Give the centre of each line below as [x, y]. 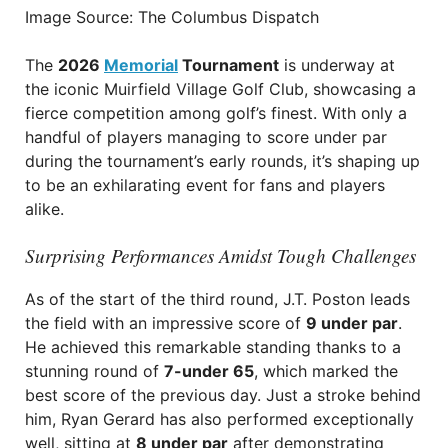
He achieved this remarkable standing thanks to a [213, 347]
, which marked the [326, 371]
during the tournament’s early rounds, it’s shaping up [222, 161]
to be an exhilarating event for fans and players [205, 185]
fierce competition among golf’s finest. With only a [216, 113]
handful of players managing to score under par [206, 137]
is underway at [337, 65]
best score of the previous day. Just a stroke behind [223, 395]
